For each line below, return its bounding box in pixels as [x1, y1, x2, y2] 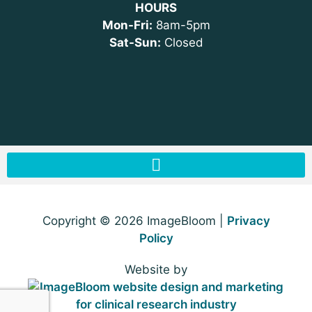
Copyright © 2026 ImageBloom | [42, 214, 227, 228]
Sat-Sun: [109, 35, 161, 49]
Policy [139, 231, 173, 246]
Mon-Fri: [102, 17, 153, 32]
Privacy [226, 214, 270, 228]
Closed [160, 35, 203, 49]
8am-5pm [152, 17, 210, 32]
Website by [125, 263, 187, 277]
